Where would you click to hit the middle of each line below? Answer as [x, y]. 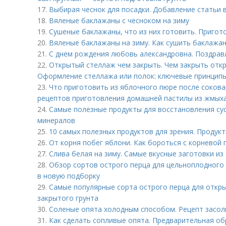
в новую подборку [69, 176]
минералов [56, 120]
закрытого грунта [68, 198]
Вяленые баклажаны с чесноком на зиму [119, 20]
